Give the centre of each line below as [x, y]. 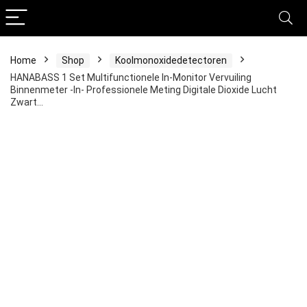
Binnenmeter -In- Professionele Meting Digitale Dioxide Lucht [144, 90]
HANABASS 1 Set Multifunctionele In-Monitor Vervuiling [131, 77]
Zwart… [27, 102]
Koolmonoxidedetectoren [171, 60]
